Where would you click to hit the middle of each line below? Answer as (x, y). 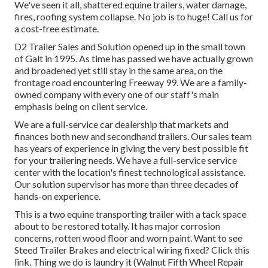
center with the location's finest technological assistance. (130, 172)
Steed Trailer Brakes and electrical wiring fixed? (113, 250)
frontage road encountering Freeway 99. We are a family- (131, 83)
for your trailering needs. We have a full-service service (126, 160)
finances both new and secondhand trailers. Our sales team (133, 136)
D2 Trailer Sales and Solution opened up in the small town (130, 47)
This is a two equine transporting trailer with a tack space (130, 214)
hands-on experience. (57, 196)
